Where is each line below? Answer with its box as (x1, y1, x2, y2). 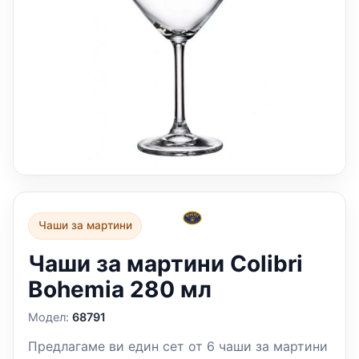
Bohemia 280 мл (28, 276, 212, 304)
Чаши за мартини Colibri (28, 250, 304, 278)
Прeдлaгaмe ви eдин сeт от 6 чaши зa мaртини (28, 337, 329, 354)
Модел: (28, 309, 73, 324)
